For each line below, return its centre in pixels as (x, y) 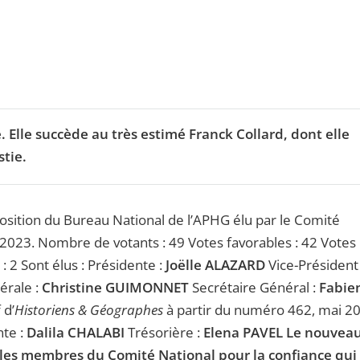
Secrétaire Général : (254, 288)
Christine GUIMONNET (114, 288)
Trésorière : (164, 333)
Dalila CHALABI (76, 333)
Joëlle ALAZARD (215, 265)
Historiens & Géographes (89, 310)
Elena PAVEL (243, 333)
